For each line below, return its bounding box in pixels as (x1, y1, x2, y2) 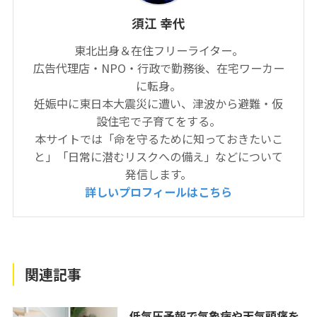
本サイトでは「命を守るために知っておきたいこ (34, 129, 283, 147)
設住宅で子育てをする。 (96, 112, 221, 129)
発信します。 (125, 165, 192, 183)
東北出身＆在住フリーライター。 (74, 41, 243, 59)
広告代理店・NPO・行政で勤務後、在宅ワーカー (33, 59, 284, 76)
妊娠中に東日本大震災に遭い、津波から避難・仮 (34, 94, 283, 112)
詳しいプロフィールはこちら (85, 183, 232, 200)
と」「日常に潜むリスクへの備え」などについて (34, 147, 283, 165)
